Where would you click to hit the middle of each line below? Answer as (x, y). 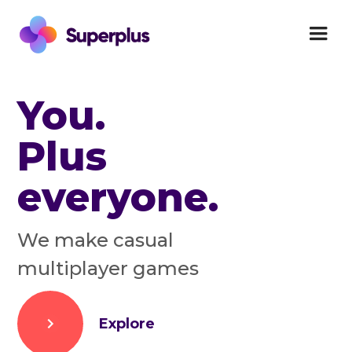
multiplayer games (108, 268)
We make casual (95, 240)
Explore (127, 324)
